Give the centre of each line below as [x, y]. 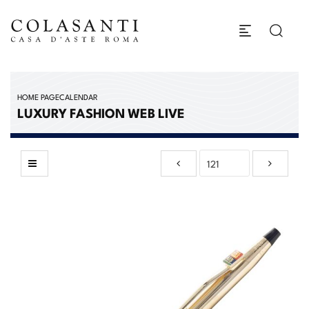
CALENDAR [79, 97]
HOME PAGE [38, 97]
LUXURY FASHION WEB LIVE [101, 112]
